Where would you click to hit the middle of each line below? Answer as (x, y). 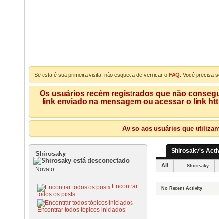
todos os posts (56, 194)
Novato (45, 169)
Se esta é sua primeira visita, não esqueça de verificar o (101, 75)
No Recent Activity (182, 188)
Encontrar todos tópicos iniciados (81, 210)
